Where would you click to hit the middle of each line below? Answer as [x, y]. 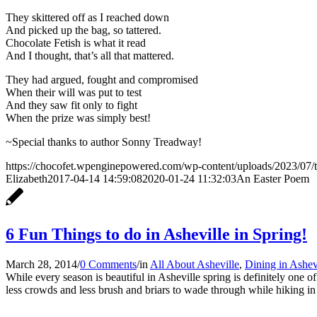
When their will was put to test [74, 93]
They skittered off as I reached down [87, 18]
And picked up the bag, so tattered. [83, 30]
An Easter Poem [273, 179]
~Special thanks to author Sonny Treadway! [104, 142]
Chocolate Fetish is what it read [76, 43]
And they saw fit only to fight [71, 105]
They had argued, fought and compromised [102, 80]
